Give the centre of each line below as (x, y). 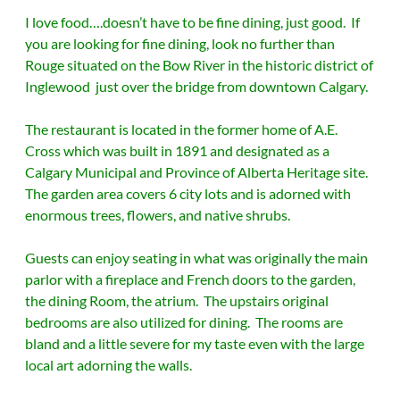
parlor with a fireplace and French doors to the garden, (190, 279)
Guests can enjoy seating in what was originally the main (196, 258)
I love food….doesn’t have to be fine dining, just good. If (192, 22)
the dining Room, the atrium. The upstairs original (177, 300)
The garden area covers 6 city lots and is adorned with (188, 193)
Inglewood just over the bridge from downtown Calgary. (196, 86)
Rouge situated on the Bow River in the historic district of (199, 65)
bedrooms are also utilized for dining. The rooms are (184, 322)
